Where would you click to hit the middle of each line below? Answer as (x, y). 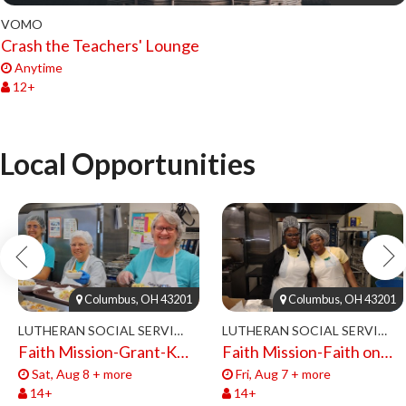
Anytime (37, 68)
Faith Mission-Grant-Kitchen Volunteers (183, 352)
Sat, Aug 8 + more (81, 374)
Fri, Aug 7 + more (282, 374)
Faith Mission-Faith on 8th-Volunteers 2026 (387, 352)
